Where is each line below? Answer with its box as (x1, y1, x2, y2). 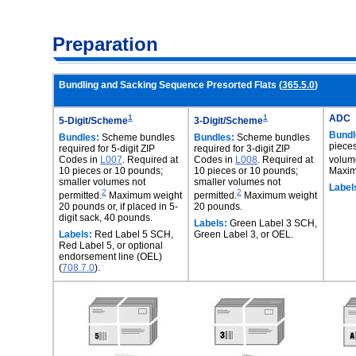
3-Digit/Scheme (194, 115, 263, 127)
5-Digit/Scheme (59, 115, 128, 127)
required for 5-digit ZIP (59, 142, 155, 154)
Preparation (52, 33, 158, 56)
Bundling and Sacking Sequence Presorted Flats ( (59, 79, 282, 91)
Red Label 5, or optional (59, 239, 163, 251)
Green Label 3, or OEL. (194, 228, 293, 240)
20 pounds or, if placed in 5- (59, 200, 178, 212)
